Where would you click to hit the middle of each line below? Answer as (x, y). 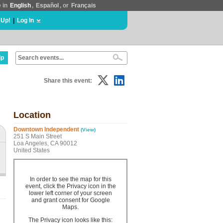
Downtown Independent (46, 129)
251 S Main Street (38, 136)
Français (84, 5)
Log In (25, 20)
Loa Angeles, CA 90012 (45, 143)
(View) (88, 130)
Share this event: (68, 81)
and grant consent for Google (70, 200)
